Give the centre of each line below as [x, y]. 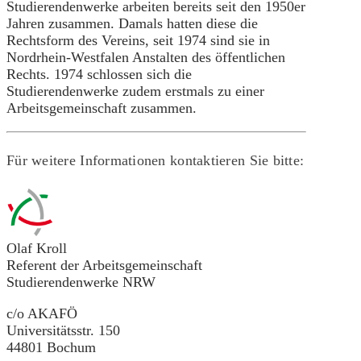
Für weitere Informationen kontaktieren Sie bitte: [156, 160]
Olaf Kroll [37, 248]
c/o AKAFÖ [42, 313]
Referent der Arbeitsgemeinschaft [104, 265]
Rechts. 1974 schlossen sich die [99, 74]
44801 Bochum [51, 347]
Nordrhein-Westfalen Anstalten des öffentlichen [146, 57]
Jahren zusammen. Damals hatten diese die [132, 23]
